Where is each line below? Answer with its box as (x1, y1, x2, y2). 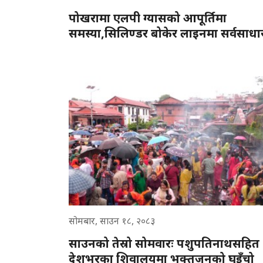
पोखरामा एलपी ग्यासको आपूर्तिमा (69, 9, 227, 26)
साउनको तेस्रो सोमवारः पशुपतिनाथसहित (69, 235, 259, 251)
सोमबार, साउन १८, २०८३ (69, 214, 155, 227)
